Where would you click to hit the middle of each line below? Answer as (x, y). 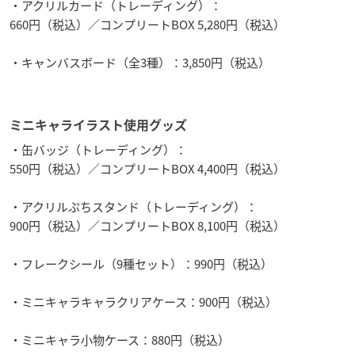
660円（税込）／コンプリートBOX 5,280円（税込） (147, 24)
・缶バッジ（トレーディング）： (98, 149)
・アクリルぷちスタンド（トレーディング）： (134, 206)
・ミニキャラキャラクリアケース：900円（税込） (143, 302)
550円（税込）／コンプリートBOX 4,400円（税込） (147, 168)
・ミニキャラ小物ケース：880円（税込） (120, 340)
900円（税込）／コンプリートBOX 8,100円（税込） (147, 225)
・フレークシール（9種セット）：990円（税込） (141, 263)
